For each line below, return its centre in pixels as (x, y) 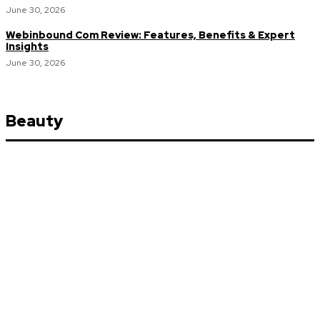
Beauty (34, 121)
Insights (27, 46)
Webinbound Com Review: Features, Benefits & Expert (150, 35)
